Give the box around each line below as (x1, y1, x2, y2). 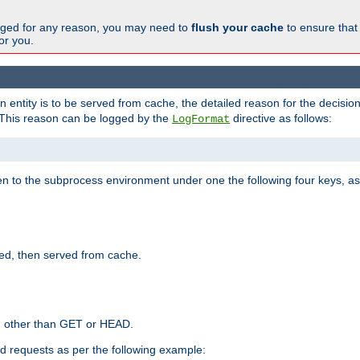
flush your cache (191, 20, 284, 34)
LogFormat (172, 112, 230, 126)
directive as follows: (230, 112, 332, 125)
